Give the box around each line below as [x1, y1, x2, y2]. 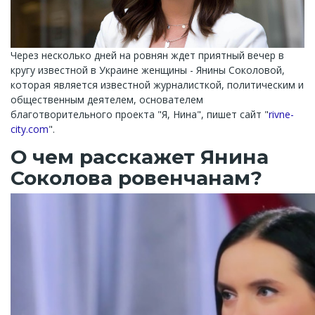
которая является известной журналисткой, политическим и [11, 78, 304, 91]
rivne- [269, 108, 294, 121]
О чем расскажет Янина [11, 145, 269, 169]
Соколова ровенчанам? [11, 166, 262, 190]
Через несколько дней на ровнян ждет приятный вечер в [11, 49, 284, 62]
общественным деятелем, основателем [11, 93, 203, 106]
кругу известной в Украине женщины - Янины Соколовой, [11, 63, 285, 77]
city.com [11, 122, 49, 136]
